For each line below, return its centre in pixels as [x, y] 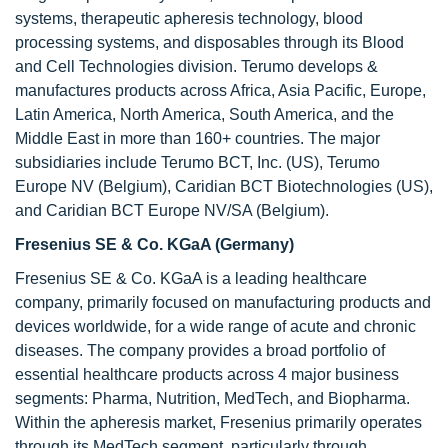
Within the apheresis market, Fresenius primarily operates [218, 422]
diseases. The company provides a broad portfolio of [200, 350]
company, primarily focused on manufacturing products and [223, 302]
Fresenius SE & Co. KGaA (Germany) [154, 244]
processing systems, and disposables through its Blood [209, 42]
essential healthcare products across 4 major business [207, 374]
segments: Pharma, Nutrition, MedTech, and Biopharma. [212, 398]
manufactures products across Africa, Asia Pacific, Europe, [220, 90]
